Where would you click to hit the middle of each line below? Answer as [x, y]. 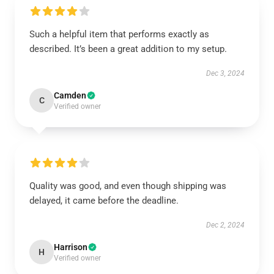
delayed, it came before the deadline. [104, 201]
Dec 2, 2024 [225, 225]
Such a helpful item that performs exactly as [119, 34]
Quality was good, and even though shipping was [128, 186]
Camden [70, 95]
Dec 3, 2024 [225, 73]
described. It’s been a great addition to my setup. [129, 49]
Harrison [71, 247]
